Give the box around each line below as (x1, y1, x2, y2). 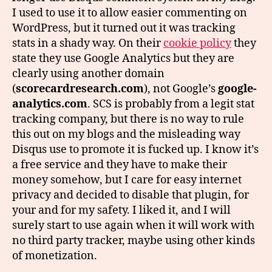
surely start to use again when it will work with (12, 219, 254, 233)
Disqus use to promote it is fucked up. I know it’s (12, 143, 259, 157)
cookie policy (163, 36, 231, 50)
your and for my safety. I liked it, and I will (12, 203, 231, 217)
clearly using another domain (12, 67, 165, 81)
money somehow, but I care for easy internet (12, 173, 242, 187)
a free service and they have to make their (12, 158, 227, 172)
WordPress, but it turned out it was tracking (12, 21, 236, 35)
